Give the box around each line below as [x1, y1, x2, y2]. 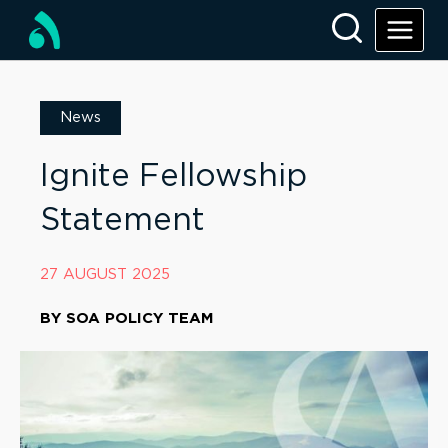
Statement [40, 205, 205, 236]
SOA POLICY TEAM [66, 311, 214, 326]
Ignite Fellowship [40, 161, 307, 192]
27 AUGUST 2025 [40, 267, 170, 282]
